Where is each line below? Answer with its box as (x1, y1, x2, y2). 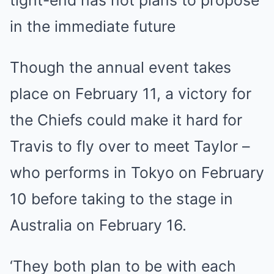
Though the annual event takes (10, 58, 231, 76)
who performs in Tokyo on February (10, 163, 264, 182)
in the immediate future (10, 17, 176, 35)
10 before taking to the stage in (10, 190, 233, 208)
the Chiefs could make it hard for (10, 111, 242, 129)
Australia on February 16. (10, 216, 187, 234)
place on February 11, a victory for (10, 84, 251, 103)
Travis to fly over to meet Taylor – (10, 137, 250, 155)
